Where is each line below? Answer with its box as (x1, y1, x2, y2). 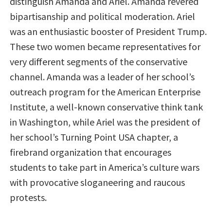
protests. (10, 191, 47, 204)
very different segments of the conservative (10, 55, 187, 68)
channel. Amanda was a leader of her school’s (10, 71, 195, 83)
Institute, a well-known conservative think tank (10, 101, 203, 113)
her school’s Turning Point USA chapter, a (10, 131, 178, 144)
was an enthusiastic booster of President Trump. (10, 25, 207, 38)
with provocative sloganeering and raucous (10, 176, 185, 189)
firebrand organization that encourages (10, 146, 171, 159)
